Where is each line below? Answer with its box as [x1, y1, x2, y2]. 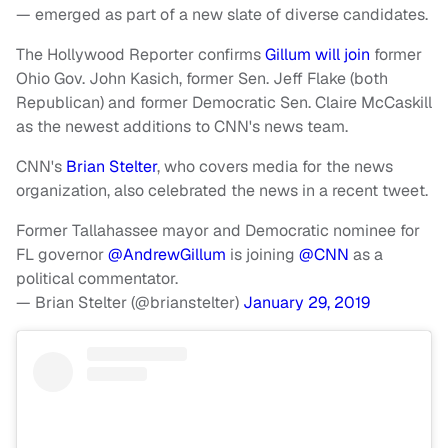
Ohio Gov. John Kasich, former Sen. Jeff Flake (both [16, 68, 388, 90]
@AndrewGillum [108, 244, 226, 266]
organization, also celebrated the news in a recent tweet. [16, 180, 432, 202]
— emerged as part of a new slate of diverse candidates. [16, 4, 428, 26]
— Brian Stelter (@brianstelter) [16, 292, 243, 314]
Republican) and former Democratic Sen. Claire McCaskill [16, 92, 432, 114]
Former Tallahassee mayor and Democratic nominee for [16, 220, 420, 242]
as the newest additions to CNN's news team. [16, 116, 352, 138]
